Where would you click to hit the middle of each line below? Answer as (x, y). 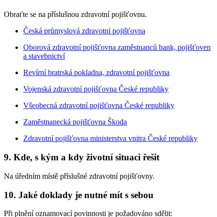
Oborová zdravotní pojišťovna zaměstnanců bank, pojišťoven (117, 47)
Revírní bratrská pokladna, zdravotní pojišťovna (96, 73)
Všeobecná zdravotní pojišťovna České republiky (99, 106)
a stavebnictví (44, 56)
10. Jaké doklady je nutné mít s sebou (79, 195)
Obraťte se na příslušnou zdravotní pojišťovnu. (75, 15)
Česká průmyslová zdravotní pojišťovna (84, 31)
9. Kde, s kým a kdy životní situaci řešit (82, 157)
